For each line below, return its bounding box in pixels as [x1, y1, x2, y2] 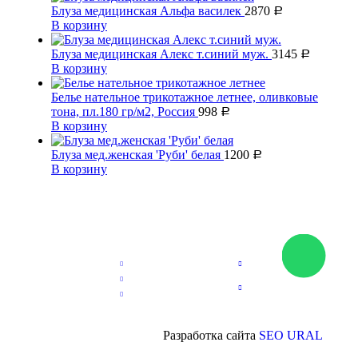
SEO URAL [259, 328, 323, 342]
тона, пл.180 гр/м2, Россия [51, 104, 198, 118]
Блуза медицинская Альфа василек [51, 3, 245, 18]
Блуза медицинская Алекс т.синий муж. [51, 46, 272, 61]
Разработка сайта [163, 328, 259, 342]
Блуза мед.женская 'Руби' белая [51, 147, 224, 161]
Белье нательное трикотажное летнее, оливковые [51, 89, 318, 104]
